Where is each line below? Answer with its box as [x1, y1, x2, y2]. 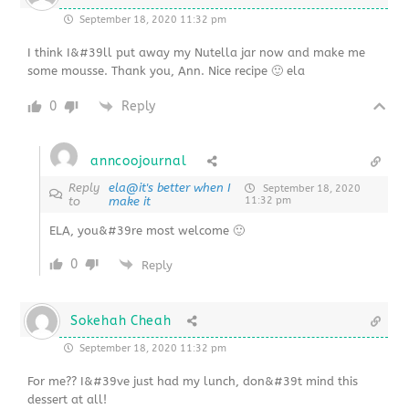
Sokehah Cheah [70, 312, 172, 329]
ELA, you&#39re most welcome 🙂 [49, 223, 246, 237]
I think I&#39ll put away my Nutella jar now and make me [27, 45, 366, 59]
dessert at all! [27, 392, 108, 406]
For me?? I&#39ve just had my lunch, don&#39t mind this [27, 373, 359, 388]
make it [108, 194, 151, 208]
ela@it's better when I [108, 180, 231, 194]
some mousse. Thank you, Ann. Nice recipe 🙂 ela [27, 63, 306, 78]
